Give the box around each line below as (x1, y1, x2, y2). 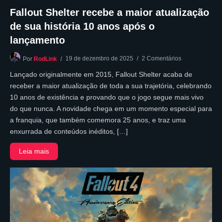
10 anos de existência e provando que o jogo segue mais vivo (10, 93, 204, 101)
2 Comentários (142, 55, 181, 62)
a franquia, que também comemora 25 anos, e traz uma (10, 115, 186, 124)
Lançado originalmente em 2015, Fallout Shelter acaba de (10, 70, 192, 78)
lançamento (10, 34, 65, 46)
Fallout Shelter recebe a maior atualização (10, 6, 209, 18)
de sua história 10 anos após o (10, 20, 155, 32)
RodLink (34, 55, 57, 62)
